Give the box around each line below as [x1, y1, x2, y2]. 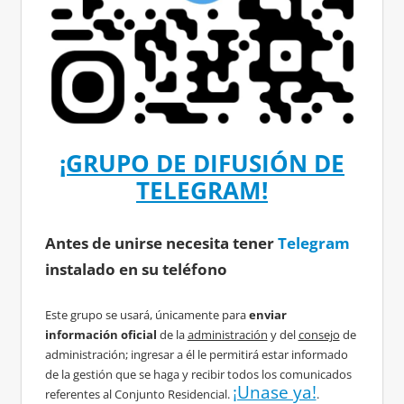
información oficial [44, 326, 157, 344]
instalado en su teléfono [44, 258, 227, 280]
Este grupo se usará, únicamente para [44, 307, 249, 324]
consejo [298, 326, 340, 344]
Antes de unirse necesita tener [44, 232, 278, 253]
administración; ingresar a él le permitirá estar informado [44, 346, 348, 363]
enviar [248, 307, 287, 324]
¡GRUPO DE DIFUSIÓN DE [60, 148, 344, 179]
